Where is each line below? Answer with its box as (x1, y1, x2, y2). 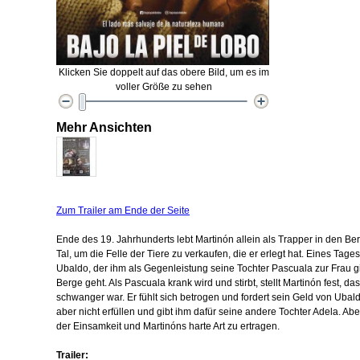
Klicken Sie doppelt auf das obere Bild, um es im (58, 67, 269, 78)
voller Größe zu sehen (115, 81, 212, 92)
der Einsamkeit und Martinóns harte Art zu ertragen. (56, 321, 280, 332)
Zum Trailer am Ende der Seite (56, 205, 190, 216)
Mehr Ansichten (56, 121, 152, 134)
